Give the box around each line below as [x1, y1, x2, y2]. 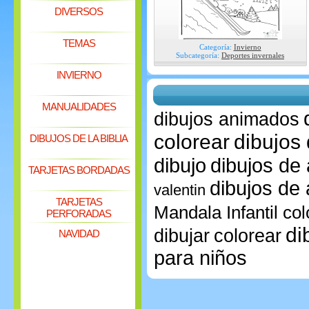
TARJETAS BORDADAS [28, 164, 130, 176]
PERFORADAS [46, 208, 111, 219]
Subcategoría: [176, 51, 219, 59]
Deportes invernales [221, 51, 284, 59]
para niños [153, 247, 247, 269]
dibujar [153, 225, 210, 246]
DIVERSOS [54, 6, 103, 17]
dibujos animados [153, 108, 299, 130]
